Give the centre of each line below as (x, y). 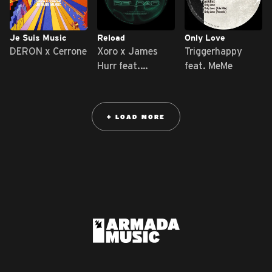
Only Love (205, 38)
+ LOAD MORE (136, 117)
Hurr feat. (118, 66)
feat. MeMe (208, 66)
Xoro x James (127, 51)
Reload (111, 38)
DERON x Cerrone (48, 51)
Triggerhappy (213, 51)
